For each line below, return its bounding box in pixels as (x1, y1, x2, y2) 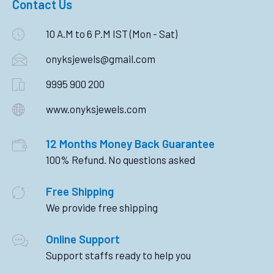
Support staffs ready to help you (46, 249, 191, 262)
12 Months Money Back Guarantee (46, 136, 215, 151)
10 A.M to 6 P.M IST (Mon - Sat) (46, 28, 177, 40)
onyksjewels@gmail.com (46, 53, 155, 65)
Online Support (46, 232, 120, 246)
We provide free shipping (46, 201, 158, 214)
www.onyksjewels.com (46, 103, 146, 116)
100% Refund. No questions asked (46, 154, 195, 166)
